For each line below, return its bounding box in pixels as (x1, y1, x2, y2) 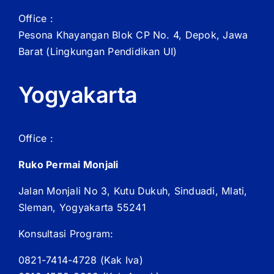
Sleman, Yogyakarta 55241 (18, 201, 146, 214)
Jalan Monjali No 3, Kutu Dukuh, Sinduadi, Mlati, (18, 185, 248, 198)
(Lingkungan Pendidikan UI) (46, 45, 177, 58)
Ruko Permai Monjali (18, 158, 119, 171)
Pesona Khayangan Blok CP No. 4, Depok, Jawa (18, 29, 248, 42)
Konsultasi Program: (18, 228, 114, 240)
